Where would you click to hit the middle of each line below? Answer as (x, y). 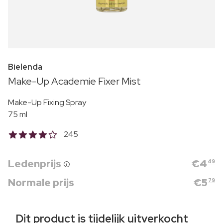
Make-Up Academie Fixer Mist (74, 81)
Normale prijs (41, 182)
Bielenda (25, 67)
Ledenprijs (36, 164)
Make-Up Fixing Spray (47, 102)
